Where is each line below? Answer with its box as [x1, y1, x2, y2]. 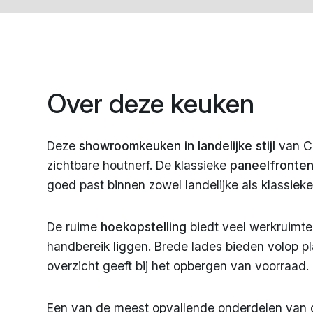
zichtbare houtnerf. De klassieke [47, 158, 231, 173]
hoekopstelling [101, 219, 187, 235]
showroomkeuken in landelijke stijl [75, 138, 276, 154]
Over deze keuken [47, 87, 255, 120]
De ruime [47, 219, 101, 235]
